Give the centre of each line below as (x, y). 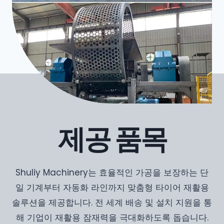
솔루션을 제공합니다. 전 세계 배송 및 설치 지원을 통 (112, 202)
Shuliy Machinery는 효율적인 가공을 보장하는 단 (112, 172)
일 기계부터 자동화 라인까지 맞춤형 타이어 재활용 (112, 187)
